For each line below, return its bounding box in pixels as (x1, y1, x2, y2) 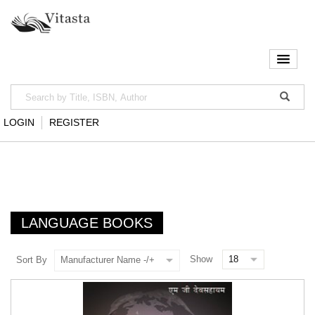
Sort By (16, 254, 47, 265)
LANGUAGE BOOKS (21, 215, 153, 231)
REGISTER (49, 117, 99, 129)
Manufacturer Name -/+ (60, 254, 155, 265)
